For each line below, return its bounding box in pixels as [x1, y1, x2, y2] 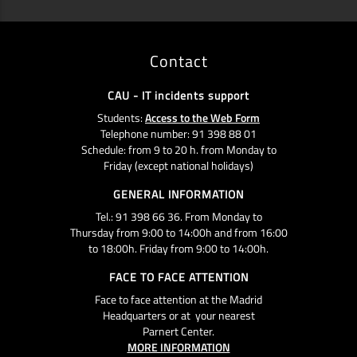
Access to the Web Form [145, 108, 260, 126]
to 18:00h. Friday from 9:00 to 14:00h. [88, 239, 269, 257]
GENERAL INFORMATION [113, 185, 244, 202]
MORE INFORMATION [127, 338, 230, 355]
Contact [149, 48, 208, 73]
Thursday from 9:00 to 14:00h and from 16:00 [69, 223, 288, 241]
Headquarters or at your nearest [102, 306, 255, 324]
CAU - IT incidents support [108, 86, 249, 104]
